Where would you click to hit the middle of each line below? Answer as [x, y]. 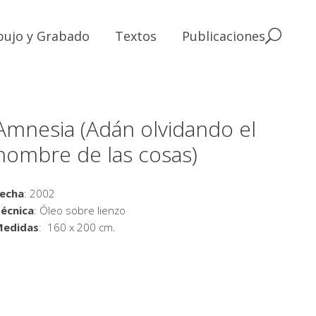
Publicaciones [224, 36]
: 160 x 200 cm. [77, 227]
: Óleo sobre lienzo [79, 210]
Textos [136, 36]
